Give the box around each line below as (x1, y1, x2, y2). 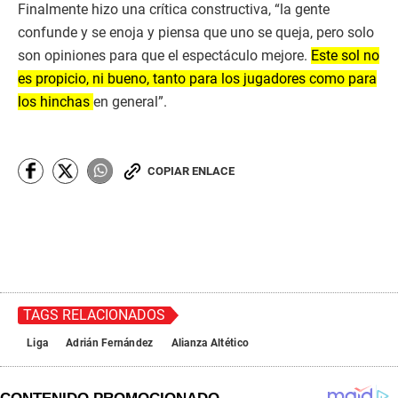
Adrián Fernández (66, 336, 154, 349)
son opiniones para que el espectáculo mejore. (18, 46, 311, 64)
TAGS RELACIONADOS (23, 306, 165, 323)
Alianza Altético (171, 336, 250, 349)
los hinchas (18, 92, 93, 110)
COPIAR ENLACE (147, 163, 235, 178)
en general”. (93, 92, 167, 110)
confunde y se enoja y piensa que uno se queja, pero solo (18, 23, 374, 41)
